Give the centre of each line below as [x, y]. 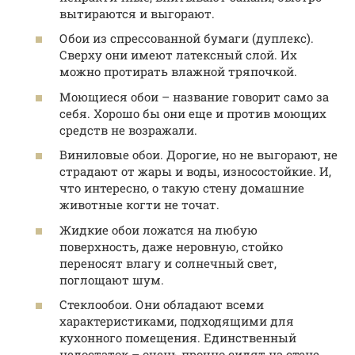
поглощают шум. [112, 279]
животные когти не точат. [139, 205]
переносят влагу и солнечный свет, [168, 263]
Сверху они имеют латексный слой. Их [178, 55]
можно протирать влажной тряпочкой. [178, 72]
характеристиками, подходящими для [177, 321]
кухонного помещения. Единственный [178, 338]
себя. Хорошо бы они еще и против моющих [193, 113]
